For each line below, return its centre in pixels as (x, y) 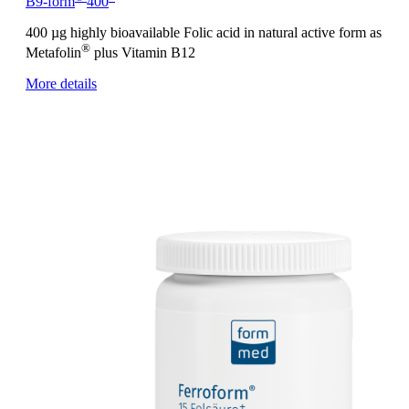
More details (61, 83)
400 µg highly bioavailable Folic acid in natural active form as (204, 32)
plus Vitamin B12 (143, 52)
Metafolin (53, 52)
